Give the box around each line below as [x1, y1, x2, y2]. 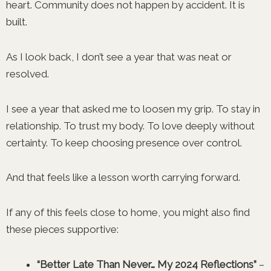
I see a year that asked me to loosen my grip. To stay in [6, 102, 260, 115]
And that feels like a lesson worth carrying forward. [6, 171, 243, 184]
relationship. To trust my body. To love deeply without [6, 119, 255, 132]
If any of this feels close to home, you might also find [6, 206, 250, 218]
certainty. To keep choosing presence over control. [6, 136, 244, 149]
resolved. [6, 67, 51, 80]
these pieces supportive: [6, 223, 119, 235]
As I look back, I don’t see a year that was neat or [6, 50, 232, 63]
